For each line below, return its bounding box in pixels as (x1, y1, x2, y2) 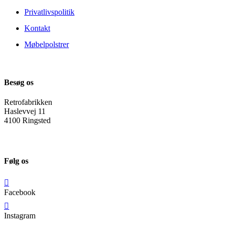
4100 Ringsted (4, 116, 51, 125)
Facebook (4, 187, 35, 197)
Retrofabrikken (4, 98, 52, 107)
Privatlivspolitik (24, 7, 74, 16)
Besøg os (4, 78, 33, 87)
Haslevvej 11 (4, 107, 46, 116)
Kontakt (24, 23, 50, 32)
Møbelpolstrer (24, 40, 69, 49)
